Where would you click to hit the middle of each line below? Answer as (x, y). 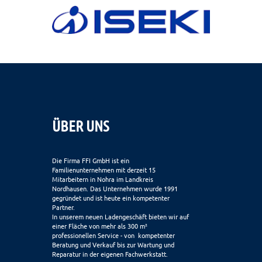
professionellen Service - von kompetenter (113, 235)
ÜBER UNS (80, 125)
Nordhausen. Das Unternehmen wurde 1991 (115, 188)
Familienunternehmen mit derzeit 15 (104, 169)
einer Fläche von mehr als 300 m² (101, 225)
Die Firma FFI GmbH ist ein (91, 160)
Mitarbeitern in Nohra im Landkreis (103, 179)
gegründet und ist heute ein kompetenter (111, 197)
